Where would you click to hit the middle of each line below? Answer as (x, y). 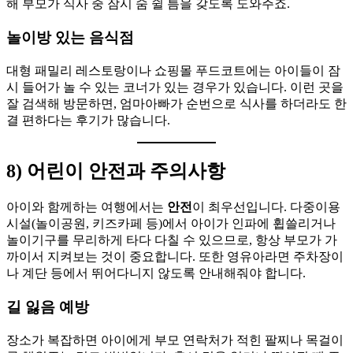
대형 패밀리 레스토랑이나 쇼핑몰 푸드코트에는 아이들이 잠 (173, 70)
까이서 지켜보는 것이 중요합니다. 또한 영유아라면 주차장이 (175, 257)
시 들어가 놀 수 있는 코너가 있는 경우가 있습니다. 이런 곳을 (175, 87)
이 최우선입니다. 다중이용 (266, 207)
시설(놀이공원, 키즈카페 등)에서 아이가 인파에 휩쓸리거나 (171, 224)
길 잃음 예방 (48, 307)
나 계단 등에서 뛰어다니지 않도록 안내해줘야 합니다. (156, 273)
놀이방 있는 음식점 (70, 37)
